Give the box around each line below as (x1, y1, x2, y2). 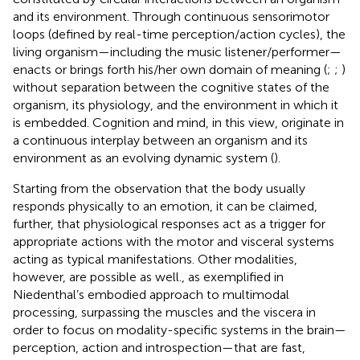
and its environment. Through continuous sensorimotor (13, 8, 329, 24)
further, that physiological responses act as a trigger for (13, 215, 325, 231)
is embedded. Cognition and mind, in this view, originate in (13, 114, 344, 130)
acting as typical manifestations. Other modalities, (13, 251, 297, 267)
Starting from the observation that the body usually (13, 180, 305, 196)
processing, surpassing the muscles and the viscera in (13, 304, 316, 320)
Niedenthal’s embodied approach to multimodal (13, 286, 289, 302)
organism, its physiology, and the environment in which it (13, 96, 338, 112)
